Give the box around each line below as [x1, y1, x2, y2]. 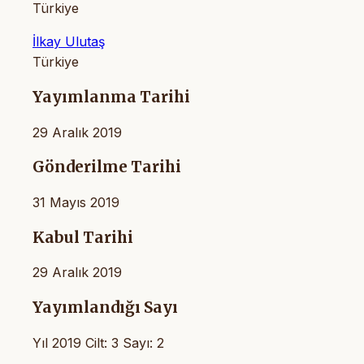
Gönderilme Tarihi [32, 158, 181, 177]
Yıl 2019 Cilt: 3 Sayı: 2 [32, 334, 164, 351]
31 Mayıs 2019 [32, 193, 119, 210]
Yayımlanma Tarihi [32, 87, 190, 106]
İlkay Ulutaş [32, 33, 105, 50]
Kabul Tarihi [32, 227, 133, 247]
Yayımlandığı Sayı [32, 298, 178, 318]
